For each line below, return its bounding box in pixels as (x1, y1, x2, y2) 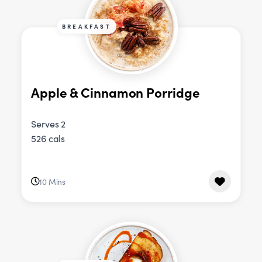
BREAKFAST (62, 22, 111, 31)
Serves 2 (31, 118, 66, 130)
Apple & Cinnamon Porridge (31, 82, 200, 101)
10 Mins (39, 175, 66, 187)
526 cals (31, 132, 65, 145)
